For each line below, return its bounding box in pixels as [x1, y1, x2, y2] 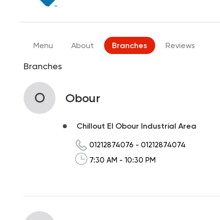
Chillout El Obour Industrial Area [77, 121, 196, 131]
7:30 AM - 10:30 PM [89, 155, 156, 165]
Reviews [165, 41, 195, 50]
